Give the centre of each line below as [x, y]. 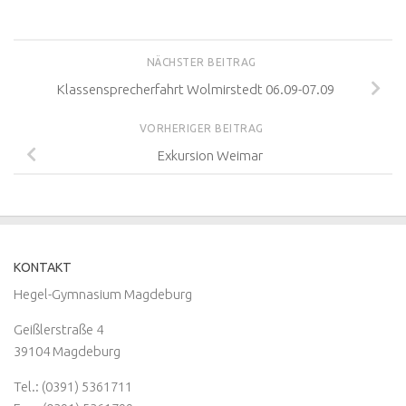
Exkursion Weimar [210, 155]
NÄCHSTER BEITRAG [203, 62]
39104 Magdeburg [67, 351]
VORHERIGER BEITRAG [203, 128]
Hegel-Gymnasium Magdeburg [103, 294]
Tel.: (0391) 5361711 [73, 386]
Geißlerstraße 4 [58, 329]
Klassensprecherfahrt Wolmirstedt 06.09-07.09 [196, 89]
